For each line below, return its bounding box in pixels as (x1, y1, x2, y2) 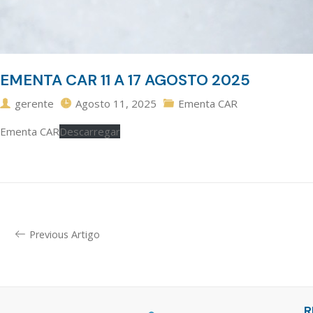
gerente (15, 96, 54, 110)
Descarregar (59, 124, 120, 138)
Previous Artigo (29, 227, 100, 241)
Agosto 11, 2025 (75, 96, 156, 110)
